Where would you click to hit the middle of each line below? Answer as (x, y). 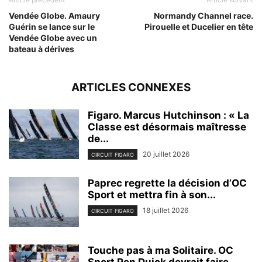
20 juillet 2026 (166, 154)
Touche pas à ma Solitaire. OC (161, 250)
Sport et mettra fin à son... (152, 194)
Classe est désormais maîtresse (167, 127)
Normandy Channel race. (204, 15)
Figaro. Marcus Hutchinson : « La (168, 115)
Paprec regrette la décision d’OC (167, 183)
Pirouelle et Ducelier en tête (199, 26)
